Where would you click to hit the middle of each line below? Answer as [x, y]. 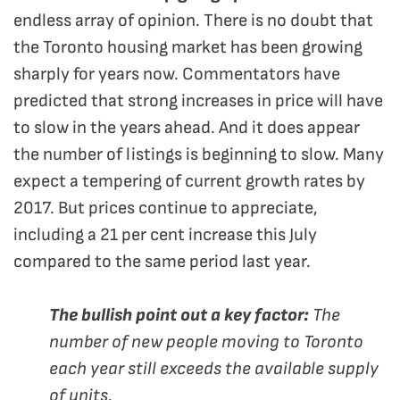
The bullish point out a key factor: [179, 316]
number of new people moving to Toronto [206, 342]
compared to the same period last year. [162, 262]
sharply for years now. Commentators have [177, 75]
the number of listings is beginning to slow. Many [199, 155]
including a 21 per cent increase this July [165, 235]
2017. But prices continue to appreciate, [166, 208]
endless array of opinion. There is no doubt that [193, 21]
